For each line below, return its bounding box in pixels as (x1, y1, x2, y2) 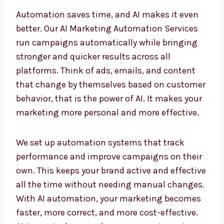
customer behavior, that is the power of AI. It (16, 188, 194, 199)
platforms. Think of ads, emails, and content (16, 160, 195, 171)
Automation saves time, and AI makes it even (16, 104, 198, 115)
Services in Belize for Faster (16, 67, 170, 84)
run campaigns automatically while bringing (16, 132, 197, 143)
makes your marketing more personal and (16, 202, 185, 213)
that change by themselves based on (16, 174, 164, 185)
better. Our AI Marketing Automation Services (16, 118, 198, 129)
